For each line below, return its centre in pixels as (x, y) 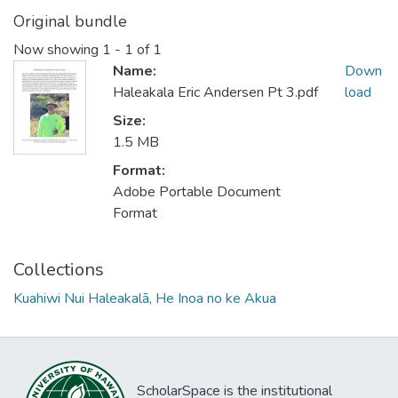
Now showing (58, 50)
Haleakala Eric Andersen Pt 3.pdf (215, 93)
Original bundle (70, 21)
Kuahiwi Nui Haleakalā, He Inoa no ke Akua (145, 299)
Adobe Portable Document (197, 192)
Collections (59, 270)
